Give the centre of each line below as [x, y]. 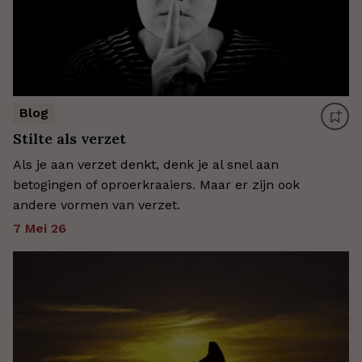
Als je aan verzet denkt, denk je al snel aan [146, 164]
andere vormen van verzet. [97, 205]
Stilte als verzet [69, 139]
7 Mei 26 [40, 228]
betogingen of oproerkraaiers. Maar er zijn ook [156, 185]
